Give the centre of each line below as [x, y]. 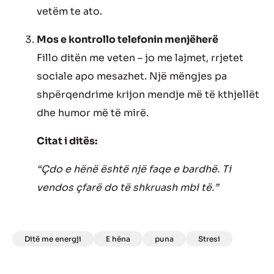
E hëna [118, 239]
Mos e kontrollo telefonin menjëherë [128, 39]
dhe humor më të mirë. [93, 113]
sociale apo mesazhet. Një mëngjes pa [132, 76]
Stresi [209, 239]
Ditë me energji [53, 239]
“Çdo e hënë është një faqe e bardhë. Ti [134, 169]
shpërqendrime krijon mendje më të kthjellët [148, 94]
